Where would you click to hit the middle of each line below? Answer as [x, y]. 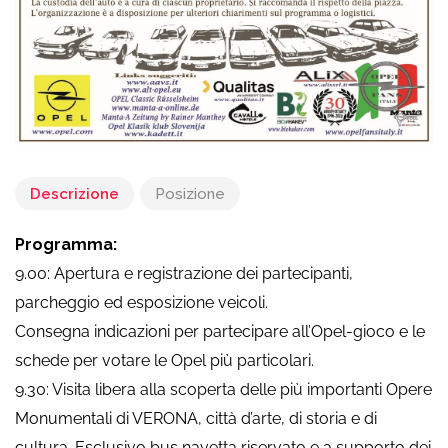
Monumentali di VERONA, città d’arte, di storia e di [196, 418]
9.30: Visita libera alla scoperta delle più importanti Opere [223, 389]
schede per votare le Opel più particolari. [164, 360]
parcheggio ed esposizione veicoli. [141, 302]
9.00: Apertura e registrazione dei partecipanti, [184, 273]
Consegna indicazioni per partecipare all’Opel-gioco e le [220, 331]
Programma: [66, 244]
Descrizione [74, 193]
